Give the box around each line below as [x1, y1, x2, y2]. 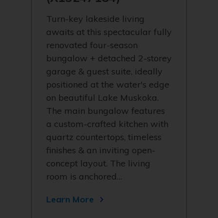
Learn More [46, 194, 94, 205]
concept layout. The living [46, 158, 150, 169]
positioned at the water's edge [46, 79, 169, 90]
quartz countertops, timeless [46, 131, 162, 143]
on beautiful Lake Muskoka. [46, 92, 159, 103]
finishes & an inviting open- [46, 145, 155, 156]
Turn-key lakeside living [46, 13, 145, 24]
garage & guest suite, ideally [46, 66, 163, 77]
